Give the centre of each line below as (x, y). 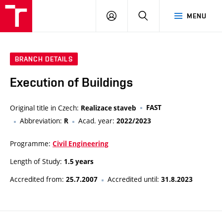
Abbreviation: (42, 121)
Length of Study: (37, 162)
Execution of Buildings (72, 83)
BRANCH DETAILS (44, 59)
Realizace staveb (109, 108)
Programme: (31, 144)
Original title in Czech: (45, 108)
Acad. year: (97, 121)
